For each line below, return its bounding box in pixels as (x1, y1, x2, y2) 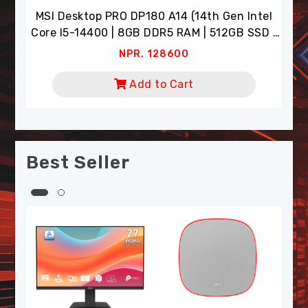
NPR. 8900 (142, 9, 201, 21)
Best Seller (26, 151, 131, 173)
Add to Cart (146, 38, 212, 52)
